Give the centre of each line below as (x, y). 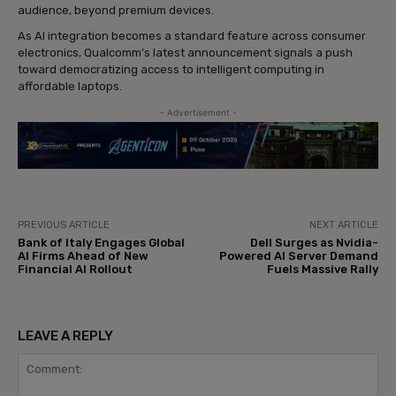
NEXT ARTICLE (343, 225)
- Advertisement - (198, 112)
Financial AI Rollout (75, 269)
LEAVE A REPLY (65, 335)
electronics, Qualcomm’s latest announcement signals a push (185, 52)
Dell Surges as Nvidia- (314, 242)
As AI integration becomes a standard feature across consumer (192, 35)
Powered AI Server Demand (298, 255)
